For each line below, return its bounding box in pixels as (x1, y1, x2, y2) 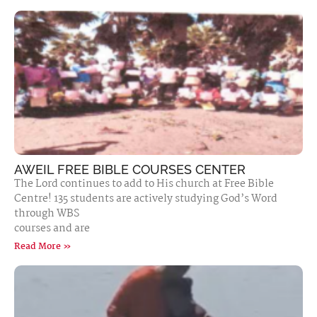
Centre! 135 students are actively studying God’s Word (14, 190, 277, 207)
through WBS (14, 205, 79, 222)
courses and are (14, 220, 90, 237)
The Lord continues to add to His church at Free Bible (14, 175, 274, 192)
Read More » (14, 239, 71, 254)
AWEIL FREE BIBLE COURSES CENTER (14, 162, 246, 177)
